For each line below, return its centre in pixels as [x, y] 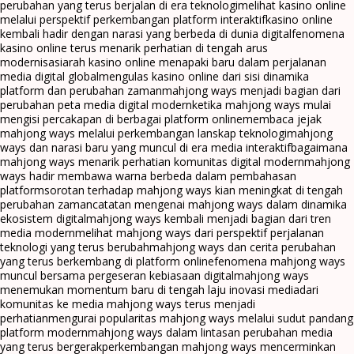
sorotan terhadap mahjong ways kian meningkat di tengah [194, 190]
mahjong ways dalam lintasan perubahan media [210, 333]
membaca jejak [282, 119]
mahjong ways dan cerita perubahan [243, 247]
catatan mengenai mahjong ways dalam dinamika [220, 205]
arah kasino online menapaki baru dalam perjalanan [194, 62]
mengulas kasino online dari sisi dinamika [204, 77]
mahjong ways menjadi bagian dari [251, 91]
